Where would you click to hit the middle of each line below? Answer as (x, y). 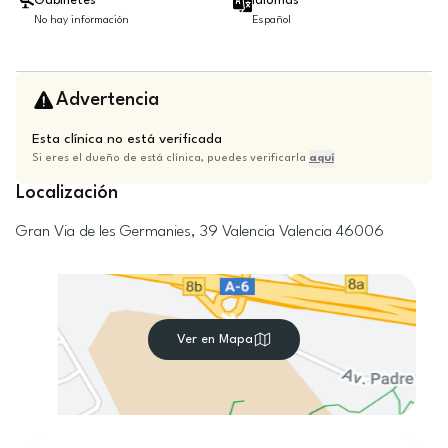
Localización (67, 193)
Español (271, 20)
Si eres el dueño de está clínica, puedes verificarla (170, 158)
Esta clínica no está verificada (127, 139)
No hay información (81, 20)
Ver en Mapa (214, 339)
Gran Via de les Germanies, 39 (117, 232)
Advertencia (107, 99)
